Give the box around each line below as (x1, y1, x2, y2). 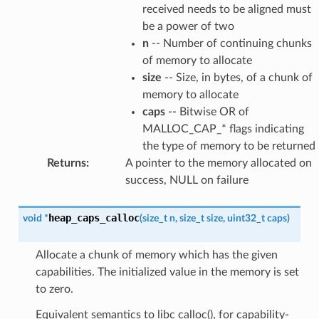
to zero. (35, 283, 73, 295)
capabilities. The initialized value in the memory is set (35, 266, 299, 278)
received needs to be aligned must (142, 3, 311, 15)
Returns (46, 157, 86, 169)
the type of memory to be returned (142, 140, 315, 152)
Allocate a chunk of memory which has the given (35, 249, 278, 261)
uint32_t (226, 212, 265, 224)
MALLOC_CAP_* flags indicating (142, 122, 304, 135)
